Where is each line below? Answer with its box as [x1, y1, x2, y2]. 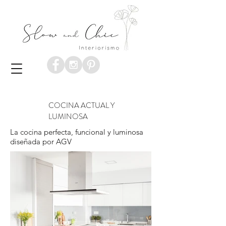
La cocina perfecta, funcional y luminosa [10, 127, 143, 137]
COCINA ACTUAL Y [48, 100, 115, 111]
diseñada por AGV [10, 137, 72, 146]
